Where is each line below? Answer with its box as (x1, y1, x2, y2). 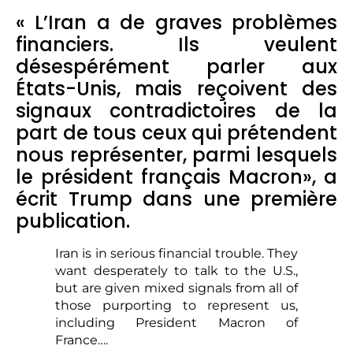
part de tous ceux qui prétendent (16, 120, 337, 147)
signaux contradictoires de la (16, 98, 337, 124)
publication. (16, 208, 130, 235)
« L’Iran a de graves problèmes (16, 9, 337, 36)
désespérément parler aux (16, 54, 337, 80)
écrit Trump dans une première (16, 186, 337, 213)
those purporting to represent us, (55, 298, 298, 314)
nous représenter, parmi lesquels (16, 142, 337, 169)
